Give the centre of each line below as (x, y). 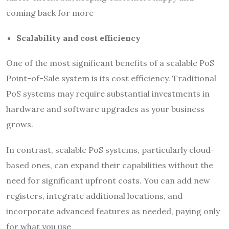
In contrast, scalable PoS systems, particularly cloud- (110, 150)
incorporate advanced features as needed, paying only (113, 211)
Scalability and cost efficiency (78, 38)
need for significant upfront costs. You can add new (108, 180)
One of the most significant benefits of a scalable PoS (110, 63)
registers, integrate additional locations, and (94, 196)
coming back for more (50, 13)
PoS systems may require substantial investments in (108, 93)
